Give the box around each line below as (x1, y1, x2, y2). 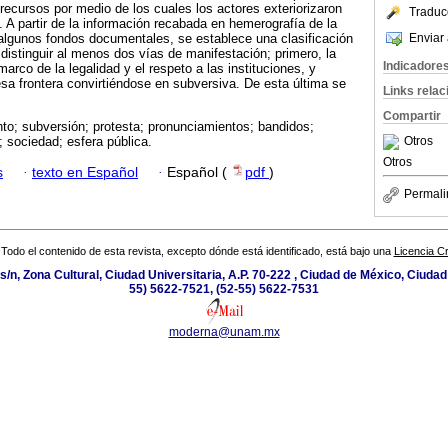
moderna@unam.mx (168, 325, 280, 340)
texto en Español (32, 164, 138, 180)
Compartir (383, 109, 441, 123)
